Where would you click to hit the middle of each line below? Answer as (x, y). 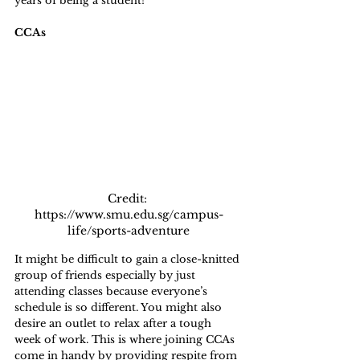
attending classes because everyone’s (112, 291)
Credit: (129, 198)
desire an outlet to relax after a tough (115, 323)
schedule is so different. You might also (120, 307)
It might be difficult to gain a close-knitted (129, 259)
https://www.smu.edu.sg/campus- (129, 214)
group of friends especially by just (106, 275)
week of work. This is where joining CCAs (126, 339)
